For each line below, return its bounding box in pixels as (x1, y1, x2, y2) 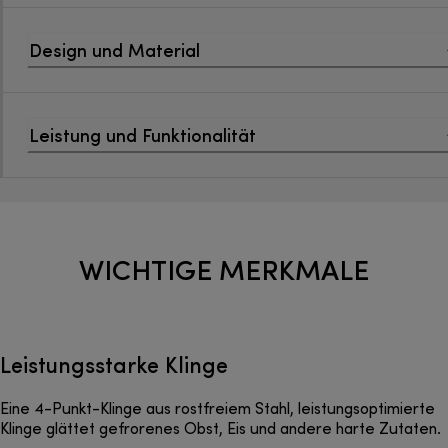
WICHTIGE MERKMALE (79, 249, 369, 289)
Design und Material (29, 37, 200, 63)
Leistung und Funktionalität (29, 122, 256, 148)
